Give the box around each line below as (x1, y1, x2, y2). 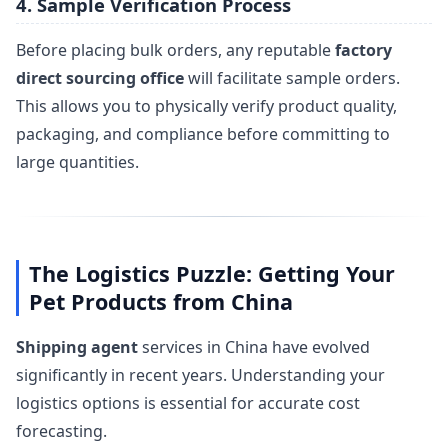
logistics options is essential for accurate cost (16, 391, 360, 414)
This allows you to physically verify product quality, (16, 95, 397, 118)
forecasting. (16, 419, 107, 442)
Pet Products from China (28, 287, 293, 317)
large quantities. (16, 151, 139, 174)
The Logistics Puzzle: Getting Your (28, 259, 395, 289)
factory (335, 39, 392, 62)
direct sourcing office (16, 67, 184, 90)
